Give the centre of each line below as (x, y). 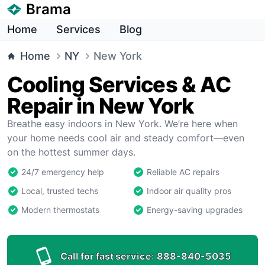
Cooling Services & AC (119, 85)
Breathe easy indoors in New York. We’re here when (122, 124)
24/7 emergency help (63, 172)
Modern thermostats (60, 210)
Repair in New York (100, 106)
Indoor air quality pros (189, 191)
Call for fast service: (107, 256)
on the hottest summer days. (71, 152)
